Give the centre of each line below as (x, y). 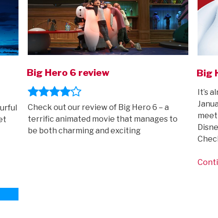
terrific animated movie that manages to (102, 119)
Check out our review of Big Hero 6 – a (98, 107)
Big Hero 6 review (68, 73)
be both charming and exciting (84, 130)
